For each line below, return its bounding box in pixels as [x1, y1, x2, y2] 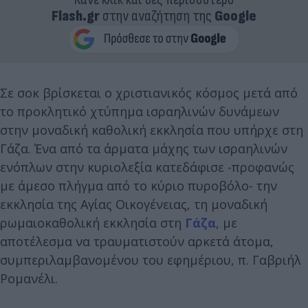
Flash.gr [52, 6, 100, 25]
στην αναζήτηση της [100, 6, 214, 25]
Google [214, 6, 256, 25]
